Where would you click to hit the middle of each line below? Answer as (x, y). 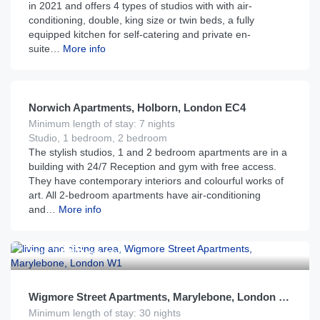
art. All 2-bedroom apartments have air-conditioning (145, 195)
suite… (44, 49)
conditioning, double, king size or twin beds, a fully (141, 20)
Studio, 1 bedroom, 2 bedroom (98, 138)
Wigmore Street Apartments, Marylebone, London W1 (284, 297)
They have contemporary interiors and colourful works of (156, 181)
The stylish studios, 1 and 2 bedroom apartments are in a (158, 152)
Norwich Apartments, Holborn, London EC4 (137, 107)
